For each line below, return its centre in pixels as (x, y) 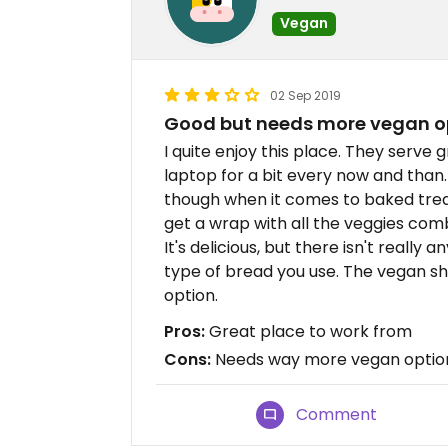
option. (191, 296)
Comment (337, 415)
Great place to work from (308, 332)
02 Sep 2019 (305, 96)
